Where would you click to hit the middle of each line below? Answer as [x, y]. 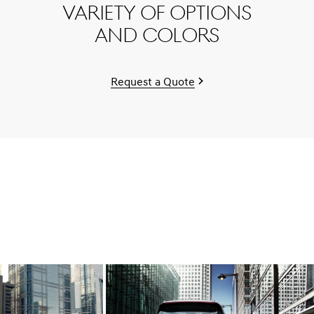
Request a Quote [153, 82]
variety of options [157, 14]
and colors [157, 36]
